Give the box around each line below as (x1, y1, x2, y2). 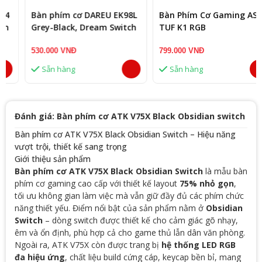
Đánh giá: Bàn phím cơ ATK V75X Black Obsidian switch (15, 110, 245, 122)
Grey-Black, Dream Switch (12, 21, 118, 33)
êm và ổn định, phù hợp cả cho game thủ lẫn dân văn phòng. (15, 226, 245, 238)
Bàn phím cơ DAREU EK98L (12, 9, 118, 20)
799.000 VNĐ (140, 46, 185, 55)
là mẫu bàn (203, 165, 247, 177)
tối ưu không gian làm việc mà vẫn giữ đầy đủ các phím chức (15, 189, 244, 201)
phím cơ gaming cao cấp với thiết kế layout (15, 177, 180, 189)
